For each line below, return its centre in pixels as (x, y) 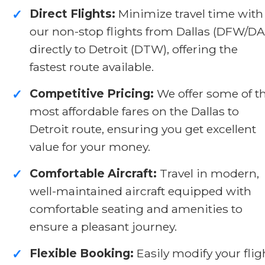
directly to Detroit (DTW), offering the (134, 49)
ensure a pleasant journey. (103, 226)
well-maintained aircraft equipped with (140, 191)
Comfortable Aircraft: (93, 173)
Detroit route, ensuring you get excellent (143, 129)
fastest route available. (92, 67)
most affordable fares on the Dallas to (134, 111)
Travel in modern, (208, 173)
